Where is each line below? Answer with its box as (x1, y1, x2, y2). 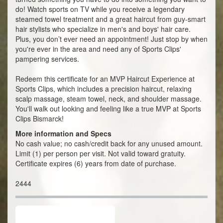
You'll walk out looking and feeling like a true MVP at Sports (15, 104, 201, 114)
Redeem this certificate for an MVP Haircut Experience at (15, 74, 195, 84)
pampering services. (15, 54, 79, 64)
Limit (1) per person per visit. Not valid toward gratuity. (15, 148, 186, 159)
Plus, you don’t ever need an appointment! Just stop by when (15, 34, 208, 44)
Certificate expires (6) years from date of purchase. (15, 158, 176, 169)
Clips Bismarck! (15, 113, 64, 124)
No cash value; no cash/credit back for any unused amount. (15, 138, 203, 149)
